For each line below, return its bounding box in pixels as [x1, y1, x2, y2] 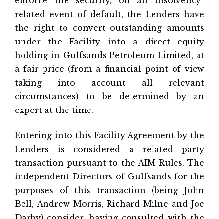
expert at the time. [15, 105, 93, 115]
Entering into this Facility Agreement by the [15, 131, 204, 140]
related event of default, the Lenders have [15, 9, 204, 19]
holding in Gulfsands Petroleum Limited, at [15, 50, 204, 60]
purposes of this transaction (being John [15, 185, 204, 195]
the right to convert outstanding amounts [15, 23, 204, 33]
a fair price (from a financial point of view [15, 64, 204, 74]
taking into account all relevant [15, 78, 204, 88]
